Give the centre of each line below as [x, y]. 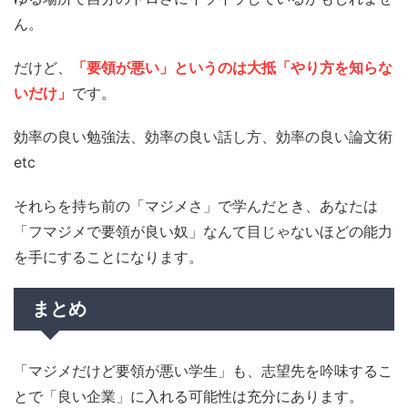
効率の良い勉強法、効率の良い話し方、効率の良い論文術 [203, 137]
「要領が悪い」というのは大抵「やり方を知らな [232, 68]
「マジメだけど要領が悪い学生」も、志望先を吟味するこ [203, 371]
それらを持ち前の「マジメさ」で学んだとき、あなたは [196, 206]
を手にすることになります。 [108, 257]
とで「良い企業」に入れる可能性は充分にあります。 [189, 397]
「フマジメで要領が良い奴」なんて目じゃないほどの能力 [203, 232]
